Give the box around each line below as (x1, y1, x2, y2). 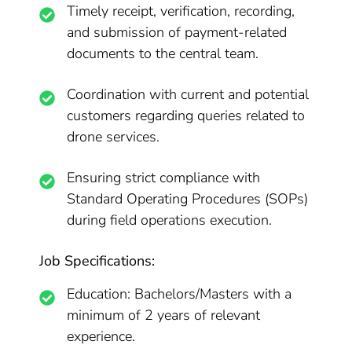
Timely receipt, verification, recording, (67, 2, 295, 20)
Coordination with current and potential (67, 85, 310, 104)
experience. (67, 327, 136, 346)
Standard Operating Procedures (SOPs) (67, 189, 309, 208)
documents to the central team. (67, 44, 259, 63)
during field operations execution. (67, 211, 273, 229)
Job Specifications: (39, 251, 156, 270)
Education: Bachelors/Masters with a (67, 284, 292, 303)
